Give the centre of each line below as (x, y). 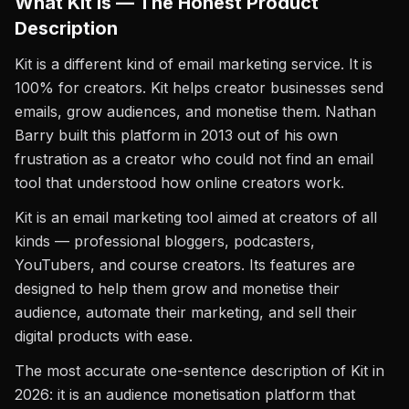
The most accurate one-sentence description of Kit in (199, 371)
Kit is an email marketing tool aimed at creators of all (196, 217)
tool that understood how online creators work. (179, 183)
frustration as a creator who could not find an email (194, 159)
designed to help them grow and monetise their (177, 288)
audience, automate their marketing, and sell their (186, 312)
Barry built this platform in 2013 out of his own (176, 135)
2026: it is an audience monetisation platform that (185, 394)
